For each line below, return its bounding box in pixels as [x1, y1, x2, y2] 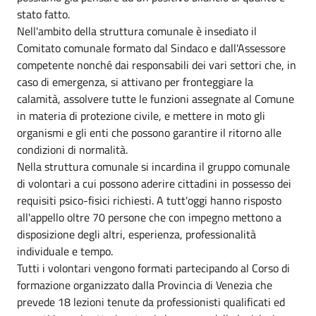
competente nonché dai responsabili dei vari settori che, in [17, 56, 296, 73]
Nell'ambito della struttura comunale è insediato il [17, 22, 257, 39]
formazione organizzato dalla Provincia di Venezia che [17, 276, 272, 293]
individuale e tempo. [17, 242, 113, 260]
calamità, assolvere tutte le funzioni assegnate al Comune [17, 90, 294, 107]
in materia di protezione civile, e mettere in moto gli [17, 107, 265, 124]
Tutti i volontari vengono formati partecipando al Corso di [17, 259, 290, 276]
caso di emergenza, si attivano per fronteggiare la [17, 73, 253, 90]
